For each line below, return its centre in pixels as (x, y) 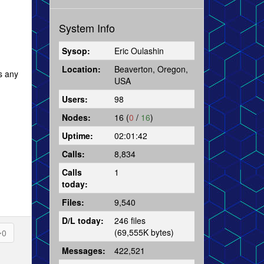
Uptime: (77, 135)
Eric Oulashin (139, 50)
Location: (81, 69)
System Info (87, 27)
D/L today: (82, 220)
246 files (130, 220)
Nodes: (76, 117)
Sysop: (76, 50)
